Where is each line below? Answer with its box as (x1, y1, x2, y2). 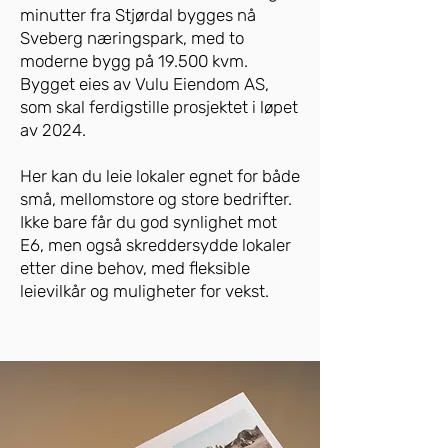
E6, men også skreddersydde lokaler (20, 235, 291, 255)
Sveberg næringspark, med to (20, 28, 244, 48)
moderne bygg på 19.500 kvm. (20, 51, 248, 71)
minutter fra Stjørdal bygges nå (20, 5, 256, 25)
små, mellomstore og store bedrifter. (20, 189, 292, 209)
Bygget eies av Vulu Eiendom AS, (20, 74, 269, 94)
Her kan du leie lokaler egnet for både (20, 166, 300, 186)
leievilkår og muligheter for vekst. (20, 281, 269, 301)
